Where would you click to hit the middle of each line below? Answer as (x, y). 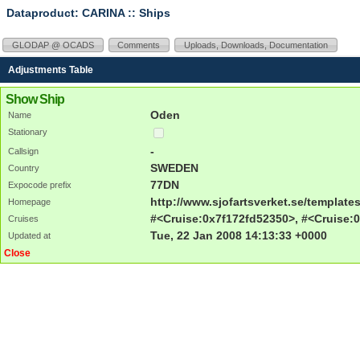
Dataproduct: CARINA (66, 13)
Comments (139, 45)
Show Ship (35, 99)
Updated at (29, 235)
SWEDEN (174, 168)
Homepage (29, 201)
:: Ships (148, 13)
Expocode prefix (40, 184)
